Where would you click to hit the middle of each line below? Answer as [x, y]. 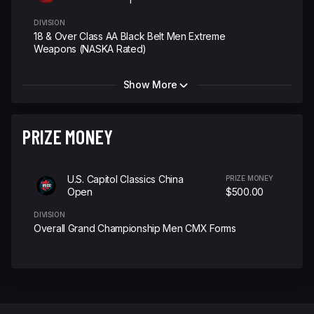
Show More [150, 84]
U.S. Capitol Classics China [125, 179]
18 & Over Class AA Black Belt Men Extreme [130, 36]
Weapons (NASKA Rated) [90, 49]
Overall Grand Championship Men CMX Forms [135, 228]
